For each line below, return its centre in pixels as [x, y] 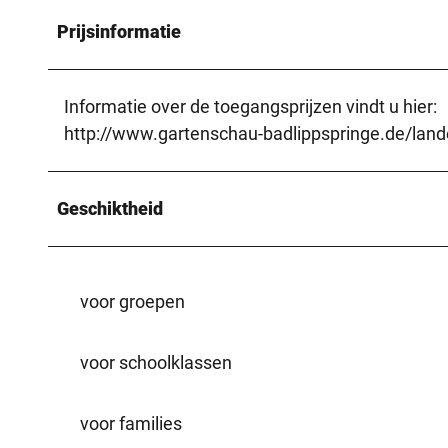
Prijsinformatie [119, 31]
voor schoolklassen [156, 362]
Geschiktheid [110, 208]
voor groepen [132, 301]
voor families [131, 423]
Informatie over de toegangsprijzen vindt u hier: [250, 106]
